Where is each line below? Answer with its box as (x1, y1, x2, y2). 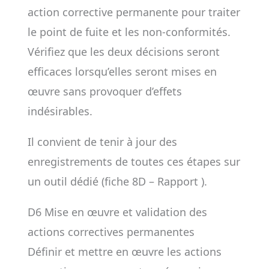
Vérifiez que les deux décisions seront (27, 44, 220, 59)
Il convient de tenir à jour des (27, 134, 177, 149)
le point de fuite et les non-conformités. (27, 25, 231, 39)
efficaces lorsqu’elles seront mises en (27, 64, 217, 79)
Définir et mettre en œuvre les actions (27, 244, 222, 259)
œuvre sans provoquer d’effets (27, 84, 182, 98)
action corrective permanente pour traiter (27, 5, 240, 19)
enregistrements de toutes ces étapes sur (27, 154, 240, 169)
